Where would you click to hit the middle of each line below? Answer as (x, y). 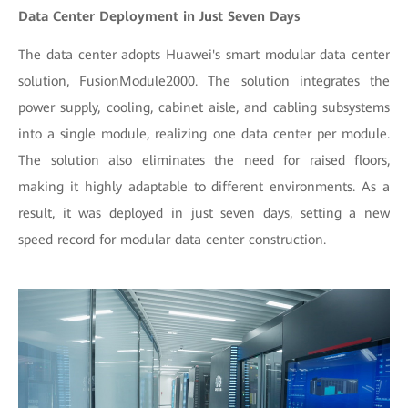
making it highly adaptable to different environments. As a (204, 186)
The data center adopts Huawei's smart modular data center (204, 54)
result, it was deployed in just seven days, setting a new (204, 213)
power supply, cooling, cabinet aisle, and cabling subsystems (204, 107)
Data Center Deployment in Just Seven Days (159, 16)
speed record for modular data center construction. (172, 239)
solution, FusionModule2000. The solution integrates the (204, 81)
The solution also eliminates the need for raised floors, (204, 160)
